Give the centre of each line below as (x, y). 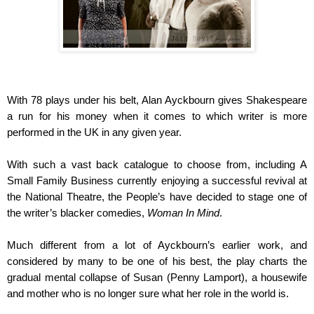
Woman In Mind (183, 213)
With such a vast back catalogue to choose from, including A (157, 164)
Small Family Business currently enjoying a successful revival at (157, 180)
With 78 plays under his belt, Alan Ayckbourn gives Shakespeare (157, 100)
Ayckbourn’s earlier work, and (232, 245)
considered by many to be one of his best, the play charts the (157, 261)
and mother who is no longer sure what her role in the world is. (148, 293)
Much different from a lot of (82, 245)
